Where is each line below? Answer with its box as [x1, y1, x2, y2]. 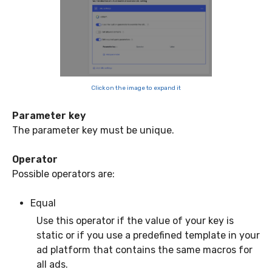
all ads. [36, 258, 70, 270]
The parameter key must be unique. [12, 124, 174, 136]
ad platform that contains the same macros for [36, 243, 253, 256]
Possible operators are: [12, 168, 115, 180]
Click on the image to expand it [91, 84, 181, 92]
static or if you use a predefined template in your [36, 229, 260, 241]
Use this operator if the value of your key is [36, 214, 234, 226]
